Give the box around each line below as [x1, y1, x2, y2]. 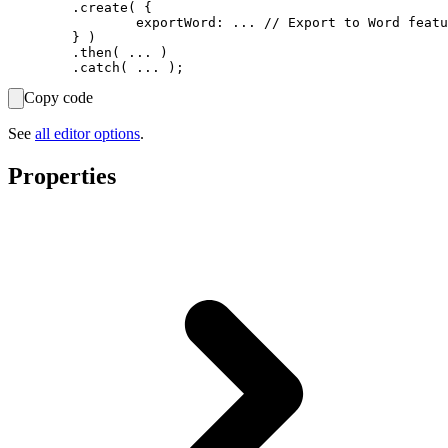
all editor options [35, 125, 140, 143]
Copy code [24, 89, 93, 107]
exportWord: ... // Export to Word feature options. [8, 15, 136, 31]
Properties [8, 163, 116, 190]
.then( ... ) [8, 45, 72, 61]
